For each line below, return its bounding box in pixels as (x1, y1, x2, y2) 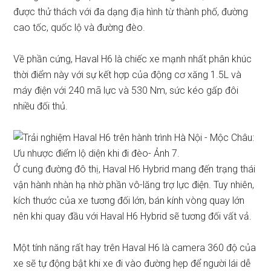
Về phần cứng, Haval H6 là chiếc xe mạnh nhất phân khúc (13, 53, 252, 65)
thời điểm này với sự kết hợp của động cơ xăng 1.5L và (13, 69, 242, 80)
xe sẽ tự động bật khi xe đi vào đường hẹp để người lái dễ (13, 258, 251, 269)
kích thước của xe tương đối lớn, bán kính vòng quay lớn (13, 195, 245, 206)
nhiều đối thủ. (13, 100, 68, 112)
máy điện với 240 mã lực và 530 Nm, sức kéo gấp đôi (13, 85, 239, 96)
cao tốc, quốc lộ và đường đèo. (13, 22, 146, 33)
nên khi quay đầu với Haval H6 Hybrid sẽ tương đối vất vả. (13, 211, 252, 222)
